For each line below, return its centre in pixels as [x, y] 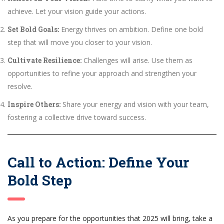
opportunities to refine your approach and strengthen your [102, 73]
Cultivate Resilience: [44, 60]
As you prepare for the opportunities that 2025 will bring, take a [110, 218]
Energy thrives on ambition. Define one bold [131, 29]
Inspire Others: [34, 104]
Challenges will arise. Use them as [137, 60]
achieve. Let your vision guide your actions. [77, 11]
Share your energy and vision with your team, [135, 104]
